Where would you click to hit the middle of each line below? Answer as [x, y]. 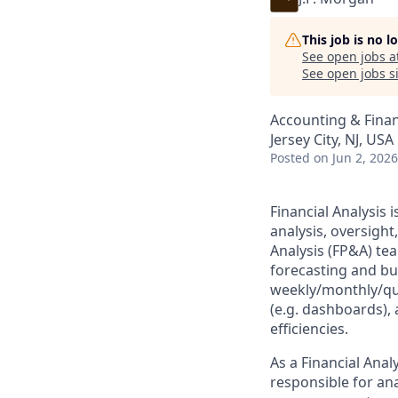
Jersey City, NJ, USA [332, 139]
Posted [290, 158]
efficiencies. [309, 329]
